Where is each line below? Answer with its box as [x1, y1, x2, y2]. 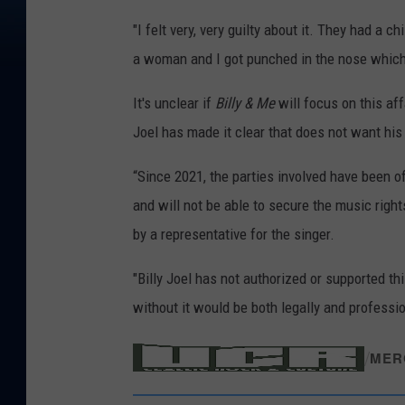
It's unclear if [133, 94, 215, 113]
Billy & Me [215, 94, 275, 113]
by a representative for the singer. [133, 225, 334, 244]
